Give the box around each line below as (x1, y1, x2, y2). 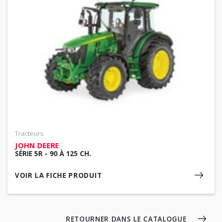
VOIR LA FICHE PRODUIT (15, 171, 102, 180)
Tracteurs (15, 129, 44, 138)
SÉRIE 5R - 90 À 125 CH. (15, 149, 91, 159)
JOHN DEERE (15, 140, 59, 151)
